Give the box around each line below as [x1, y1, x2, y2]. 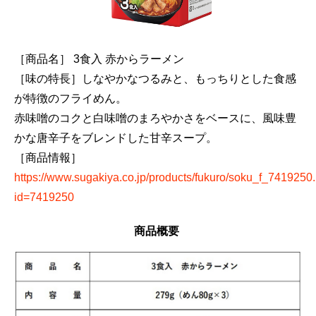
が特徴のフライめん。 [14, 92, 127, 104]
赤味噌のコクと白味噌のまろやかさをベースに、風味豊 [14, 112, 296, 124]
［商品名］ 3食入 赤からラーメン [14, 53, 184, 65]
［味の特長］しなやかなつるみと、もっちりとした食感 [14, 73, 296, 85]
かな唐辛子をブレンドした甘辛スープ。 [14, 132, 217, 144]
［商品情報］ [14, 152, 82, 164]
